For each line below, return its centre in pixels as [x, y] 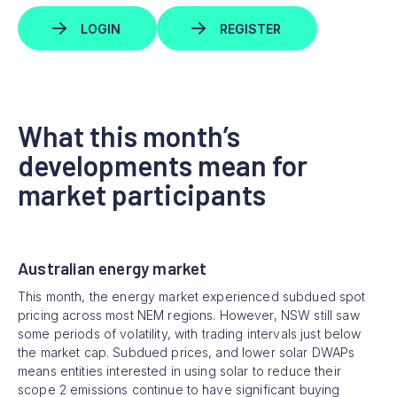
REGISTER [250, 28]
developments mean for [163, 165]
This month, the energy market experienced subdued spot [192, 297]
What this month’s [129, 136]
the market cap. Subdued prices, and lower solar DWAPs [187, 353]
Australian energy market [113, 269]
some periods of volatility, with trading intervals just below [190, 334]
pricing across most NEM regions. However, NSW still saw [189, 315]
